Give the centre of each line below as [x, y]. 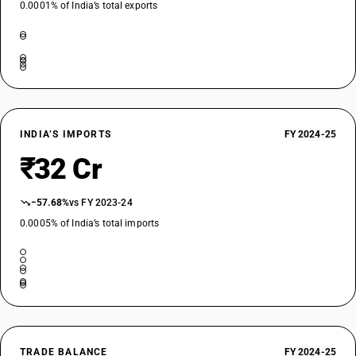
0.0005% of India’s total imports [90, 223]
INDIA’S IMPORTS [66, 134]
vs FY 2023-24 [101, 203]
